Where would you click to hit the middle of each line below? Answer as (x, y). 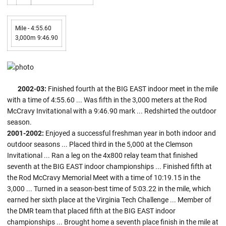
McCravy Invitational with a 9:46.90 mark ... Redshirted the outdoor (112, 111)
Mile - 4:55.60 (33, 28)
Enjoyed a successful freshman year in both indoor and (130, 133)
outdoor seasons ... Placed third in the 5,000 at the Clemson (100, 144)
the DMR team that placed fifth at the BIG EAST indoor (91, 211)
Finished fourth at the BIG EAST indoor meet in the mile (132, 89)
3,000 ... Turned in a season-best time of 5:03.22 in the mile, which (109, 189)
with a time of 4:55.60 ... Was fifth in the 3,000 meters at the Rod (107, 100)
